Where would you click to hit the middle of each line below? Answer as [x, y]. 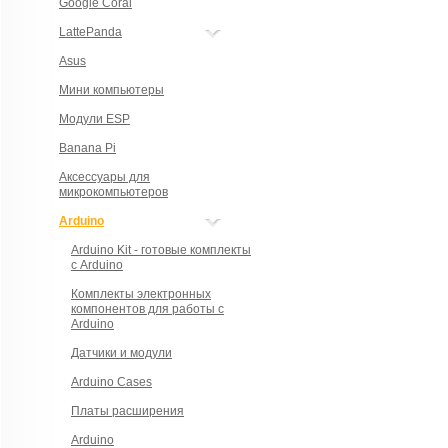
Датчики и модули [121, 353]
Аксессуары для [104, 177]
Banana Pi [87, 148]
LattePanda [90, 32]
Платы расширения [127, 411]
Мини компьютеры [111, 90]
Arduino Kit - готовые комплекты [161, 250]
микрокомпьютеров [113, 192]
